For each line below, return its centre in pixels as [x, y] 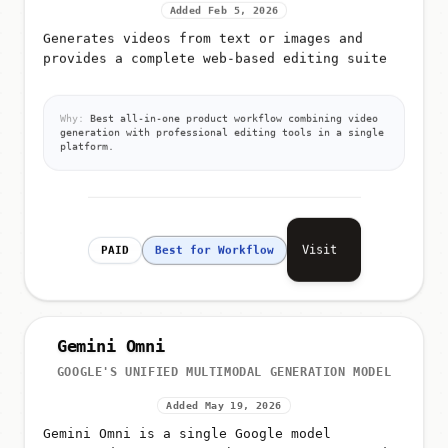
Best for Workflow [214, 247]
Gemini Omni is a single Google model [187, 434]
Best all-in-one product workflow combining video [231, 115]
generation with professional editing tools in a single [222, 129]
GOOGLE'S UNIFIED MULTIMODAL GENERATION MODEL [224, 372]
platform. [87, 143]
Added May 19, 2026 [224, 406]
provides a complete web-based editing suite [215, 55]
